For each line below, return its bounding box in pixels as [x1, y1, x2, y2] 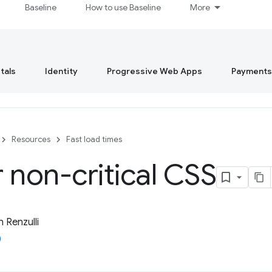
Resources [12, 134, 50, 144]
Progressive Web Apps [107, 66, 202, 76]
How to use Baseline [86, 2, 161, 13]
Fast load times [66, 134, 122, 144]
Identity [45, 66, 78, 76]
